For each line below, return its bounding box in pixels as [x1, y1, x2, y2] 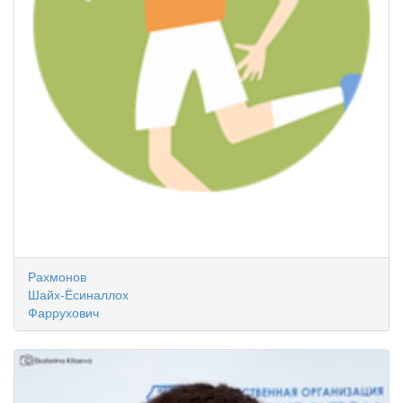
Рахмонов [28, 267, 86, 285]
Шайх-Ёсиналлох [28, 285, 129, 303]
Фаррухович [28, 303, 99, 321]
